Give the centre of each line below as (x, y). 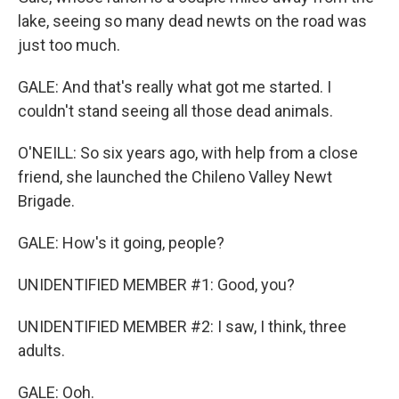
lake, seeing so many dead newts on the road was (192, 21)
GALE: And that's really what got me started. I (175, 87)
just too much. (69, 45)
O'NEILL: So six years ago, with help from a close (188, 153)
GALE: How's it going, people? (121, 243)
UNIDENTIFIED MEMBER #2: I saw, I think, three (182, 326)
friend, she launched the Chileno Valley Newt (175, 177)
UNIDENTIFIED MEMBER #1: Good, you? (156, 285)
